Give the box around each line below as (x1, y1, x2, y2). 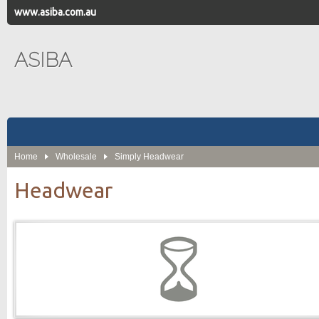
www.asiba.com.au (14, 6, 96, 18)
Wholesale (56, 152, 97, 162)
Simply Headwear (115, 152, 184, 162)
